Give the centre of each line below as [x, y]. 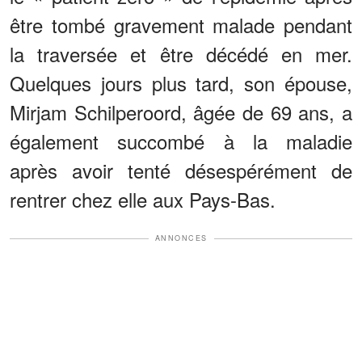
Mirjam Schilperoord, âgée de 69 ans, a [181, 112]
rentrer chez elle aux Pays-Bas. [143, 200]
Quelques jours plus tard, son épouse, [181, 83]
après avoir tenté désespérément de [181, 170]
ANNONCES [181, 238]
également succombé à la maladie [181, 141]
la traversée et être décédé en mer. [181, 54]
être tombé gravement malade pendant [181, 25]
